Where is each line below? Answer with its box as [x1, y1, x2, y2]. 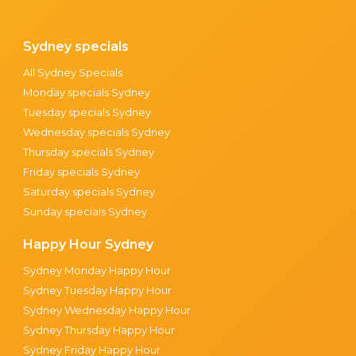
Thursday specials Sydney [23, 145, 155, 158]
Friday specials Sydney [23, 164, 141, 178]
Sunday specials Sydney [23, 204, 148, 218]
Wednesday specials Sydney [23, 125, 171, 138]
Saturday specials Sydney [23, 184, 156, 198]
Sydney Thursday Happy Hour [23, 323, 176, 336]
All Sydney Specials [23, 65, 123, 79]
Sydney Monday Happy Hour [23, 263, 172, 277]
